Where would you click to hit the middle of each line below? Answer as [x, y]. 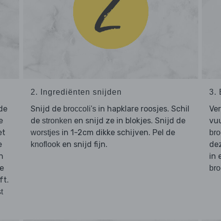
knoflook [45, 145]
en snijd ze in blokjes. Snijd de [129, 121]
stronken [57, 121]
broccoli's [79, 109]
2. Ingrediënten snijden [76, 92]
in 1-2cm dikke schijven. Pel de [117, 133]
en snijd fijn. [84, 145]
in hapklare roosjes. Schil [143, 109]
